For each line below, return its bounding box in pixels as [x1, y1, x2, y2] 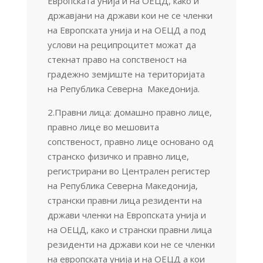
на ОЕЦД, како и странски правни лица [47, 223, 212, 235]
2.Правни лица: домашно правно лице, [47, 106, 212, 118]
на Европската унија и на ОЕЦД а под [47, 23, 206, 36]
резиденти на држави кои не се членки [47, 238, 215, 250]
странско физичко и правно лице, [47, 150, 189, 162]
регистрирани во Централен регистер [47, 164, 210, 177]
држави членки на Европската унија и [47, 208, 206, 221]
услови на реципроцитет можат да [47, 38, 196, 50]
